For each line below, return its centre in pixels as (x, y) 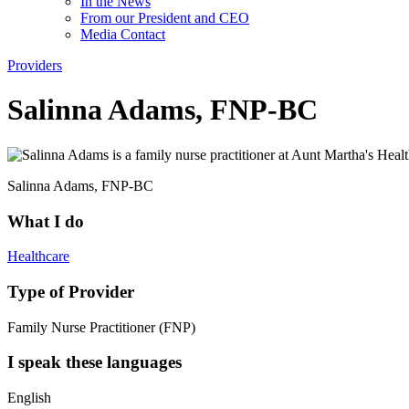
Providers (35, 65)
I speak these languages (94, 362)
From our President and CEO (165, 18)
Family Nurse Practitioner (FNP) (101, 327)
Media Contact (123, 34)
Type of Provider (71, 292)
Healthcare (38, 257)
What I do (46, 221)
